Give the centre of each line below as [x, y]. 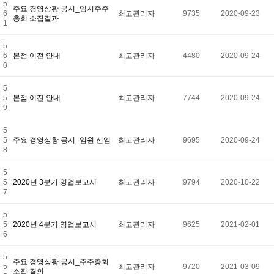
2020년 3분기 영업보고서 [55, 182]
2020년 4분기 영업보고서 [55, 224]
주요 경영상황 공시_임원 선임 [62, 140]
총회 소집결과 [36, 18]
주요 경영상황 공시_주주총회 [61, 262]
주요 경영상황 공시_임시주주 [61, 9]
